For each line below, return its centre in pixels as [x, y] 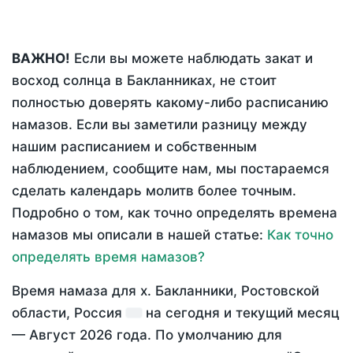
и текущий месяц [280, 313]
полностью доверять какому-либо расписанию [170, 103]
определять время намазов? [108, 257]
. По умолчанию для [215, 335]
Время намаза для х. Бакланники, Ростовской [165, 291]
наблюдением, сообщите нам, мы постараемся [171, 169]
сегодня [193, 313]
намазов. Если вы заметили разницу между [160, 125]
